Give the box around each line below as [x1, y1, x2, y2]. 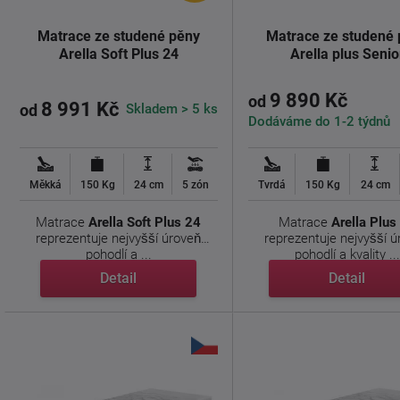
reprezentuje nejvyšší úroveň [36, 230, 202, 246]
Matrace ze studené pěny [37, 28, 200, 45]
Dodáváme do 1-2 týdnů [247, 112, 390, 129]
